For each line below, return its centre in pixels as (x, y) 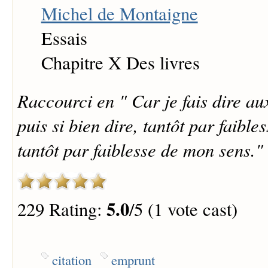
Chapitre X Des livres (120, 62)
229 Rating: (62, 209)
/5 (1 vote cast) (183, 209)
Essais (64, 38)
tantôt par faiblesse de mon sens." (140, 149)
